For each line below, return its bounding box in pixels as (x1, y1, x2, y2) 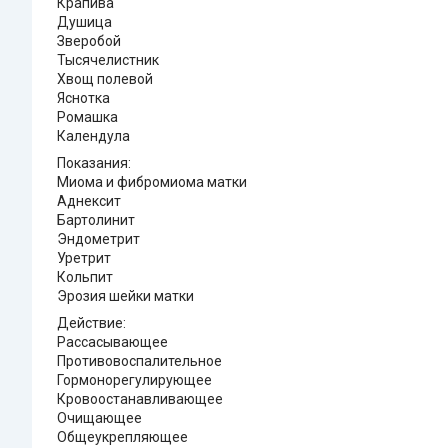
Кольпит (57, 269, 113, 286)
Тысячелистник (57, 52, 159, 69)
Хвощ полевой (57, 71, 153, 88)
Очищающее (57, 410, 142, 427)
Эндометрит (57, 231, 140, 248)
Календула (57, 128, 130, 145)
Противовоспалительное (57, 353, 222, 370)
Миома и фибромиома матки (57, 174, 247, 191)
